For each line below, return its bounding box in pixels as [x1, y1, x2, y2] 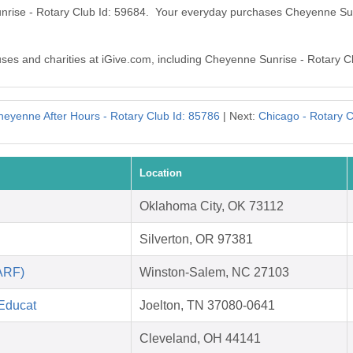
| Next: [220, 110, 258, 123]
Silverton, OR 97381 [139, 232, 253, 247]
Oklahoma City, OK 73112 [139, 199, 284, 214]
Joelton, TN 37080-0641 [139, 299, 275, 313]
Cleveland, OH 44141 [139, 332, 261, 346]
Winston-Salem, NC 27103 [139, 266, 289, 280]
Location [139, 167, 182, 180]
